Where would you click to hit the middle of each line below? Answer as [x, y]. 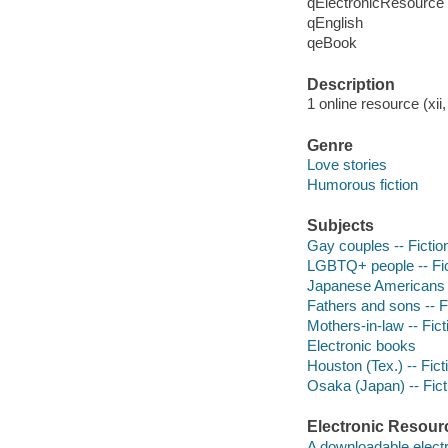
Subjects [340, 226]
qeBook [331, 43]
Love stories [346, 165]
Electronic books [361, 346]
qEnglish [334, 23]
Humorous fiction [362, 185]
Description [350, 84]
